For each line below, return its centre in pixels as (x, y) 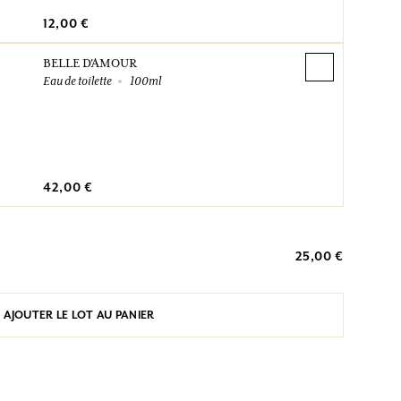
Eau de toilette (77, 80)
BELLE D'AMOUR (90, 62)
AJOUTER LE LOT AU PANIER (79, 315)
